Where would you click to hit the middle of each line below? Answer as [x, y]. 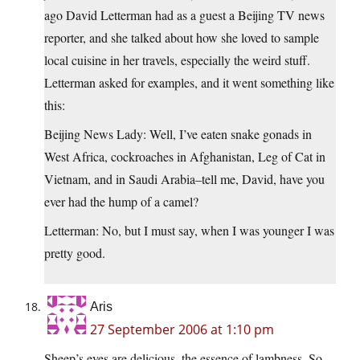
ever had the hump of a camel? [121, 202]
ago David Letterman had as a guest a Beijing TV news [184, 15]
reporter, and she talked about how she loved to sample [182, 38]
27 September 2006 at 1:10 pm [182, 330]
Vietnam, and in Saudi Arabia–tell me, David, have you [184, 179]
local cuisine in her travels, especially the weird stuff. [177, 60]
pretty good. [75, 253]
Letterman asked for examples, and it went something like [189, 83]
